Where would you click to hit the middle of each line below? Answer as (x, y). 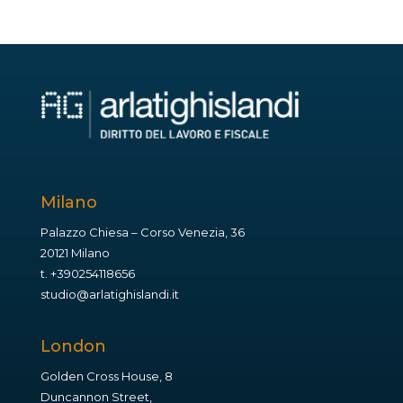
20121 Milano (75, 252)
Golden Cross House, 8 (106, 376)
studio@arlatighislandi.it (109, 294)
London (73, 346)
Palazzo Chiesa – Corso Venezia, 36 (142, 232)
